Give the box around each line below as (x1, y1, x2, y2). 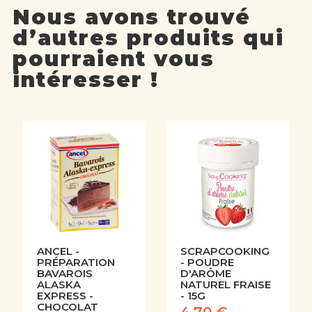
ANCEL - (36, 244, 79, 258)
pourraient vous (12, 46, 214, 72)
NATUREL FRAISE (180, 278, 271, 292)
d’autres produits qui (12, 25, 284, 52)
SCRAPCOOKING (180, 244, 270, 258)
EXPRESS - (36, 289, 93, 303)
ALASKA (36, 278, 81, 292)
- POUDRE (180, 256, 234, 270)
